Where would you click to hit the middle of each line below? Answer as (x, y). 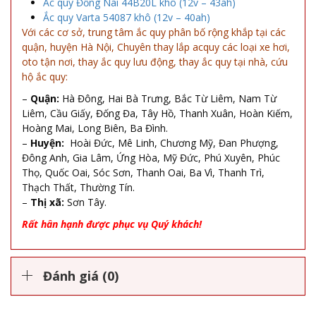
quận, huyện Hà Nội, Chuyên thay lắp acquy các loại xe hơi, (156, 47)
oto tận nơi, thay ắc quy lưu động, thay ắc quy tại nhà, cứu (155, 61)
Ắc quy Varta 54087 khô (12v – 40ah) (127, 17)
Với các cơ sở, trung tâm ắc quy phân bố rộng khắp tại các (154, 32)
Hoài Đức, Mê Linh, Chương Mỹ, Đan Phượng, (171, 142)
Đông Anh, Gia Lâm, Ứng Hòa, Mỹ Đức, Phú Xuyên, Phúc (151, 157)
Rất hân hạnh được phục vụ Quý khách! (112, 224)
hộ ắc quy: (45, 76)
